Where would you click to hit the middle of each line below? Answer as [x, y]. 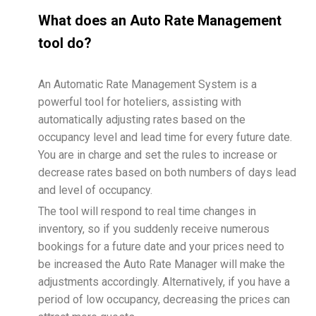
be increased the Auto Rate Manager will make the [161, 265]
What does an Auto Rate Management [159, 21]
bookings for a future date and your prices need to [161, 247]
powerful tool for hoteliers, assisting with [139, 102]
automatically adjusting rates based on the [141, 120]
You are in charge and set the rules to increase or [157, 155]
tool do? [65, 43]
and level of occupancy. [95, 190]
